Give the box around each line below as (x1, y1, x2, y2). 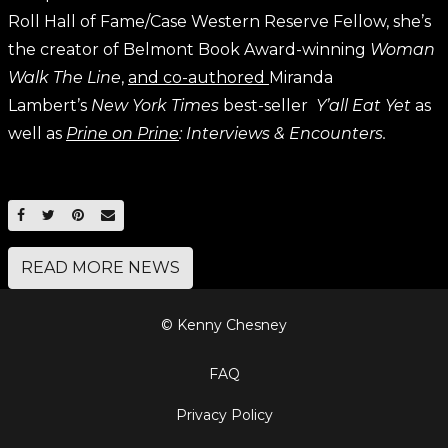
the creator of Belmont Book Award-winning (8, 40, 370, 59)
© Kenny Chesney (161, 316, 287, 334)
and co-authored (128, 68, 269, 87)
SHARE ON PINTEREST (83, 205, 251, 223)
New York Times (91, 96, 219, 115)
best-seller (219, 96, 316, 115)
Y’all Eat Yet (316, 96, 411, 115)
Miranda (269, 68, 333, 87)
